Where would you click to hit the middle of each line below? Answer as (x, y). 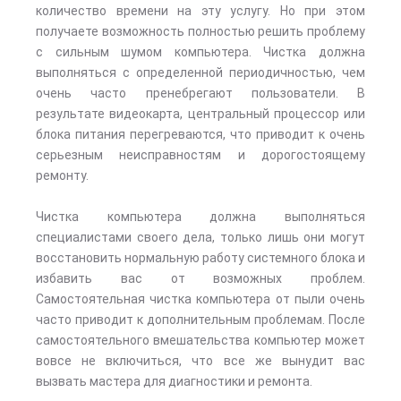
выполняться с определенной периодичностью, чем (200, 73)
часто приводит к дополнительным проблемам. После (200, 320)
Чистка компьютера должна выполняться (200, 217)
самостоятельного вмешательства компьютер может (200, 340)
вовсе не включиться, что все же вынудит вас (200, 361)
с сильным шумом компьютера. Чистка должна (200, 52)
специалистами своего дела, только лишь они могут (200, 237)
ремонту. (62, 175)
